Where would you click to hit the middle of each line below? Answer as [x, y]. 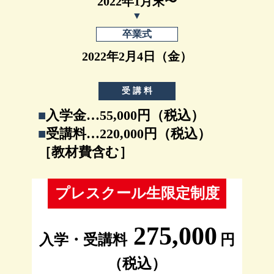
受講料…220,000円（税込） [128, 133]
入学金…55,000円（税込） [125, 115]
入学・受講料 [83, 239]
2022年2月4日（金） [137, 56]
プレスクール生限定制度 [137, 193]
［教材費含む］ [85, 152]
